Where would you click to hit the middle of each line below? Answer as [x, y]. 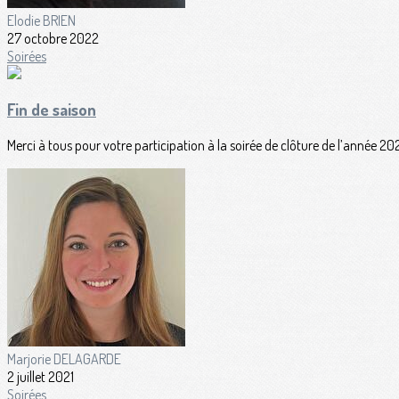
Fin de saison [52, 110]
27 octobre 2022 [53, 38]
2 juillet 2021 [41, 377]
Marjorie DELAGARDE [64, 359]
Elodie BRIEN [41, 20]
